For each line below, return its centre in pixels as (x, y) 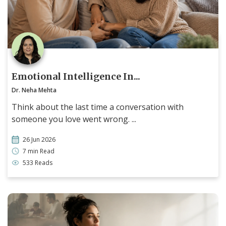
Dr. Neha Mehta (34, 90)
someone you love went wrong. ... (74, 119)
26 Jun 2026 (39, 139)
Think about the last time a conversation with (98, 107)
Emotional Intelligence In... (76, 76)
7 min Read (39, 151)
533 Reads (38, 162)
